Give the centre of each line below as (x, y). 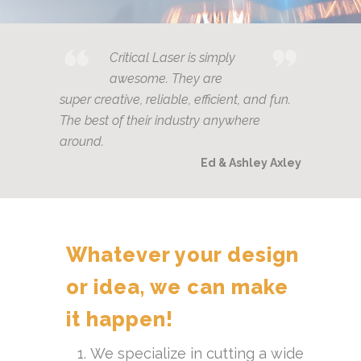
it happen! (120, 319)
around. (82, 141)
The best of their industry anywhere (160, 120)
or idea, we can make (177, 287)
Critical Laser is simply (172, 58)
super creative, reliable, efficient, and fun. (175, 100)
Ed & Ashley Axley (251, 163)
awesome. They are (166, 79)
